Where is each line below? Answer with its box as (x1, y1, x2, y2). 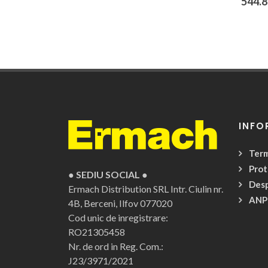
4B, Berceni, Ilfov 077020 (68, 197, 172, 209)
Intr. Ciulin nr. (170, 183, 223, 195)
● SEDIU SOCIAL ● (68, 169, 148, 181)
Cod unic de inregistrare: (68, 212, 168, 224)
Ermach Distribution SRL (68, 183, 169, 195)
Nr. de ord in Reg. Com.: (68, 240, 163, 252)
